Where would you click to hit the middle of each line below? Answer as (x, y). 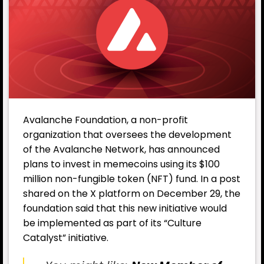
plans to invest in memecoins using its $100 (121, 164)
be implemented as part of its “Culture (112, 223)
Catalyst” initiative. (66, 237)
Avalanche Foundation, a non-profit (105, 120)
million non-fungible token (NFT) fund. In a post (132, 179)
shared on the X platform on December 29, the (132, 193)
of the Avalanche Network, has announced (121, 149)
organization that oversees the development (127, 134)
